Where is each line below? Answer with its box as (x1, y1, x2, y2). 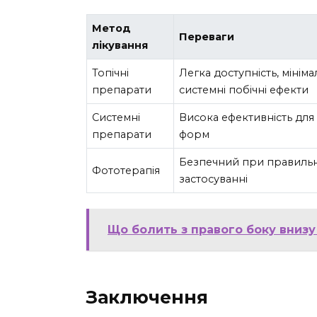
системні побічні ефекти (179, 83, 309, 97)
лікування (92, 39, 149, 52)
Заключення (86, 287, 208, 308)
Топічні (92, 67, 129, 80)
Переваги (179, 30, 235, 44)
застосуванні (179, 173, 248, 186)
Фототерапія (92, 164, 161, 178)
